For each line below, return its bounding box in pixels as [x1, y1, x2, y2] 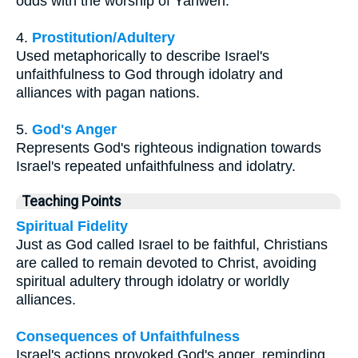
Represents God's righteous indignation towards [16, 139, 321, 156]
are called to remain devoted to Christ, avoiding [16, 254, 316, 271]
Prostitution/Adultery [32, 29, 175, 46]
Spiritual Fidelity [16, 217, 128, 234]
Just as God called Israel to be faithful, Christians [16, 236, 328, 253]
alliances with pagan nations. [16, 84, 200, 101]
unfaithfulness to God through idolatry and [16, 66, 283, 82]
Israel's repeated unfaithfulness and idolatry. [16, 157, 296, 174]
